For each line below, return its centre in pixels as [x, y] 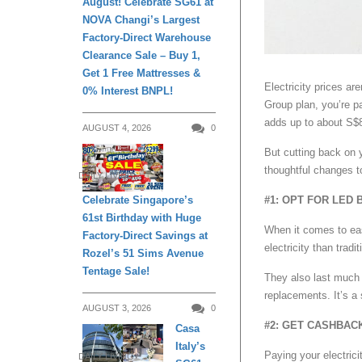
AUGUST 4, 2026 [117, 127]
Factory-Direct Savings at [145, 236]
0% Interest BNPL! [128, 90]
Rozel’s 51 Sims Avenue [143, 254]
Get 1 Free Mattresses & [141, 73]
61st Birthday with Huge [142, 218]
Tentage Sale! [116, 271]
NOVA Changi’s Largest [141, 19]
